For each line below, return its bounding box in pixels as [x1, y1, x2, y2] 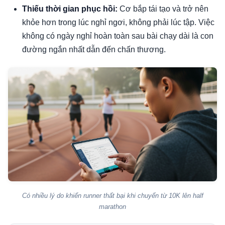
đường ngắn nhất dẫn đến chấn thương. [22, 45, 166, 54]
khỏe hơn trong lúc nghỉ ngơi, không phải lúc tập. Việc [22, 18, 214, 27]
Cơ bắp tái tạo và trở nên [118, 4, 208, 13]
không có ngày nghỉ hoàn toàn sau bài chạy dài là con [22, 31, 213, 40]
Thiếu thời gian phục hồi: [22, 4, 118, 13]
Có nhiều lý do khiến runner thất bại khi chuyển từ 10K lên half [22, 191, 203, 199]
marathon [99, 202, 126, 210]
